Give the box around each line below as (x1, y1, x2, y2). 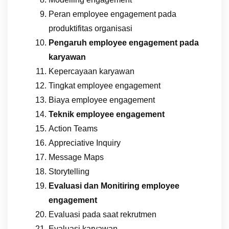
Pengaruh (49, 38, 89, 47)
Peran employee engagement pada (49, 9, 176, 18)
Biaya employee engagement (49, 95, 155, 104)
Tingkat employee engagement (49, 81, 161, 90)
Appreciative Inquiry (49, 138, 121, 147)
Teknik (49, 109, 76, 119)
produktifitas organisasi (49, 24, 132, 33)
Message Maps (49, 152, 104, 162)
